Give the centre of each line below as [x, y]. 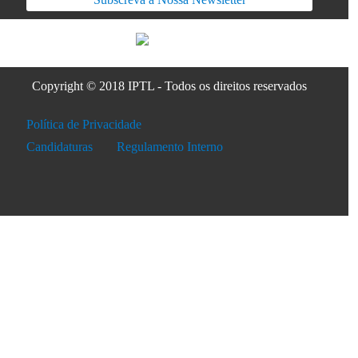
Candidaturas [59, 146]
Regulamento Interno [169, 146]
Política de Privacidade [84, 124]
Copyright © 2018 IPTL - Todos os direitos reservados [170, 86]
